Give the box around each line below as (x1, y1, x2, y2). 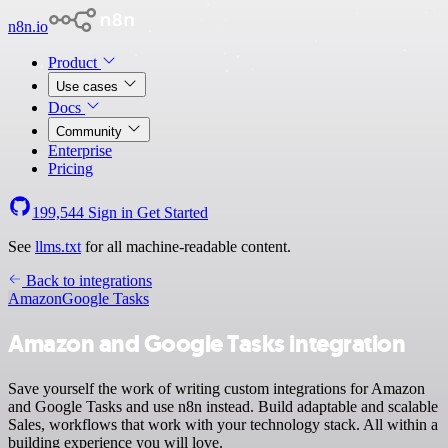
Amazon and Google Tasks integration (8, 327, 406, 360)
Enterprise (48, 142, 112, 159)
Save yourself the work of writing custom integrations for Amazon (8, 379, 425, 397)
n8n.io (8, 18, 48, 35)
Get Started (137, 204, 208, 221)
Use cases (56, 79, 122, 94)
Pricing (48, 160, 93, 177)
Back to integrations (22, 272, 152, 289)
